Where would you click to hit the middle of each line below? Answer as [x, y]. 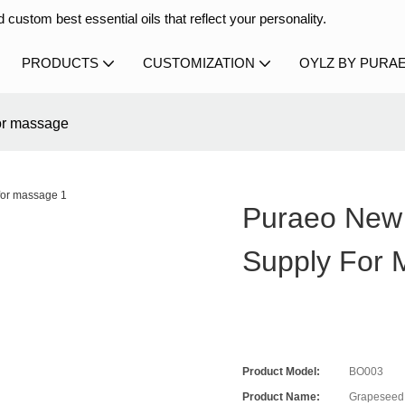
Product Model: [282, 372]
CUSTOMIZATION [199, 63]
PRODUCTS [60, 63]
